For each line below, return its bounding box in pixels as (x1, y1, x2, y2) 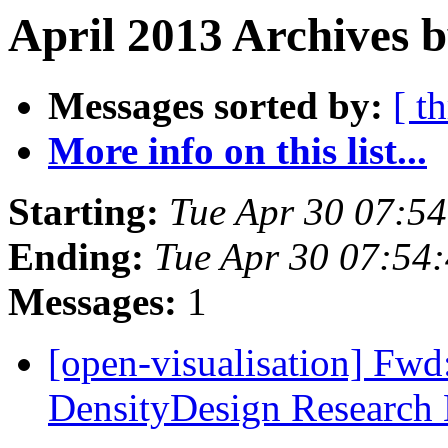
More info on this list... (48, 129, 427, 173)
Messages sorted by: (48, 84, 383, 128)
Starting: (8, 190, 159, 234)
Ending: (8, 235, 144, 279)
